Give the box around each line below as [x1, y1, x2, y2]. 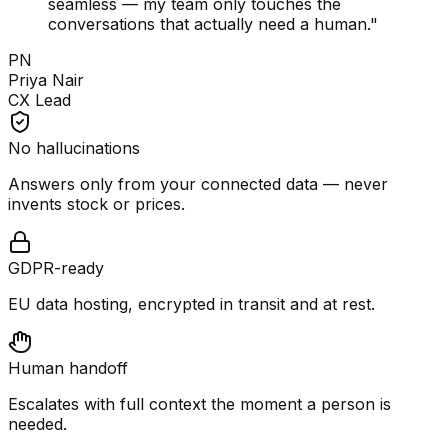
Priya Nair [8, 70, 84, 91]
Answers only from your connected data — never [8, 174, 388, 195]
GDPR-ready [8, 258, 104, 279]
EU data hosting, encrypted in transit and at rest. [8, 294, 375, 315]
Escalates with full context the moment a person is [8, 394, 391, 415]
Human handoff [8, 358, 128, 379]
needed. [8, 414, 67, 435]
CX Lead [8, 90, 71, 111]
